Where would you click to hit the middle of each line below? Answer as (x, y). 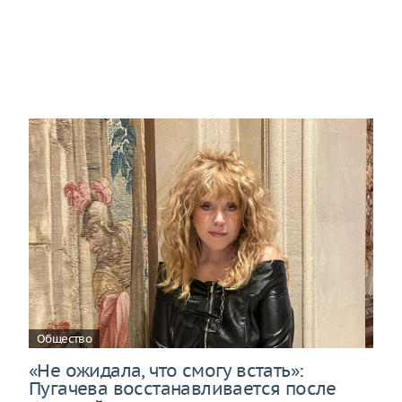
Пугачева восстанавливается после (183, 388)
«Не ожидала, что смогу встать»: (166, 370)
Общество (65, 338)
